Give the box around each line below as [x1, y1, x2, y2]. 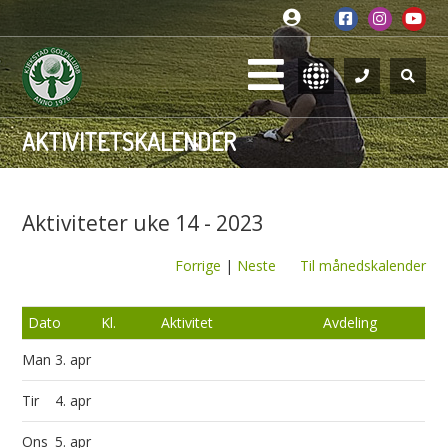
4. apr [55, 391, 96, 410]
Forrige [174, 256, 221, 275]
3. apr [55, 350, 96, 369]
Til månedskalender [299, 256, 426, 275]
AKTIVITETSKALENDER [22, 126, 237, 157]
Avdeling [323, 313, 378, 332]
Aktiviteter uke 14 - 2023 [22, 209, 265, 237]
